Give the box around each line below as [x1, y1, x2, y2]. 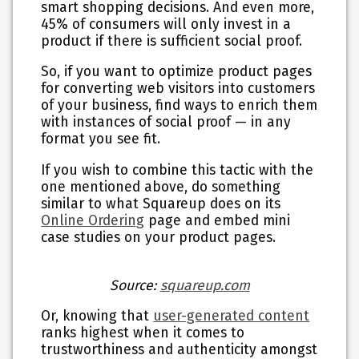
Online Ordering [41, 212, 145, 229]
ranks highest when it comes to [41, 325, 245, 342]
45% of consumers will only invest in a [41, 15, 292, 33]
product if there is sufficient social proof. [41, 32, 303, 50]
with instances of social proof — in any [41, 114, 292, 131]
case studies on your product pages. [41, 228, 276, 246]
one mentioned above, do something [41, 178, 281, 196]
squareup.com [159, 276, 250, 294]
